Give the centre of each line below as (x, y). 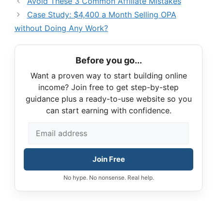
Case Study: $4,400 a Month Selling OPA (101, 15)
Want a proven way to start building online (108, 76)
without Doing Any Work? (61, 28)
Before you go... (108, 61)
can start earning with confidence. (108, 111)
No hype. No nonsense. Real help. (108, 178)
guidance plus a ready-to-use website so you (108, 99)
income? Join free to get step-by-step (108, 87)
